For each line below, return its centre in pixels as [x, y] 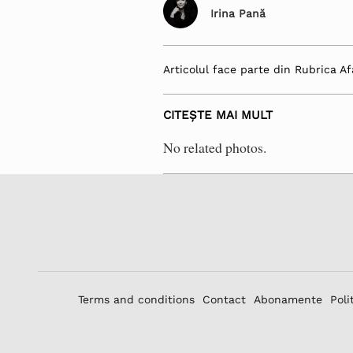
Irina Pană [238, 13]
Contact [224, 300]
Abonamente [288, 300]
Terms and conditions [136, 300]
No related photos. [215, 148]
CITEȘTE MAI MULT [218, 115]
